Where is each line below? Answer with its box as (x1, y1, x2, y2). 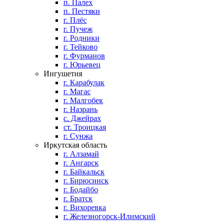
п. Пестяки (63, 7, 100, 15)
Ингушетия (44, 69, 82, 78)
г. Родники (63, 34, 100, 42)
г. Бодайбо (63, 185, 98, 194)
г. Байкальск (63, 167, 105, 176)
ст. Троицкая (63, 123, 106, 131)
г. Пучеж (63, 25, 93, 33)
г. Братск (63, 194, 93, 203)
